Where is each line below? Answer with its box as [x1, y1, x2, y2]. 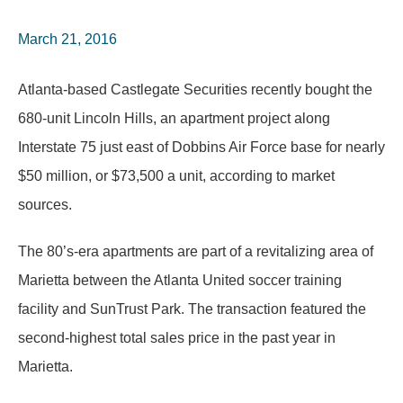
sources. [18, 197, 72, 212]
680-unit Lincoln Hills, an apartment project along [18, 111, 330, 126]
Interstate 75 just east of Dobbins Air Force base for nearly [18, 139, 385, 155]
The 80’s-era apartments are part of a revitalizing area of [18, 244, 373, 259]
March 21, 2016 [18, 31, 117, 47]
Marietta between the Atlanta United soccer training [18, 273, 342, 288]
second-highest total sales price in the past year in [18, 330, 336, 345]
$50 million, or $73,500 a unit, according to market [18, 168, 335, 184]
